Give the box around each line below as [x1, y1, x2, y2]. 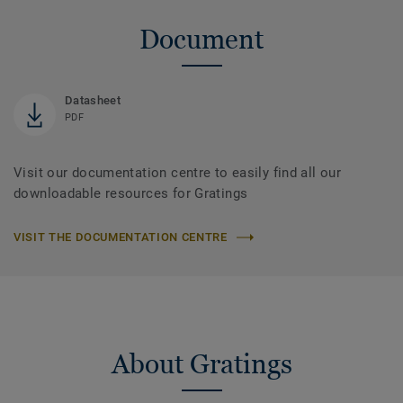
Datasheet [65, 94, 121, 108]
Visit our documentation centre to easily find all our [13, 165, 342, 182]
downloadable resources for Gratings [13, 185, 248, 202]
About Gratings [111, 348, 292, 381]
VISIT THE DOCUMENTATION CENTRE [13, 230, 228, 245]
